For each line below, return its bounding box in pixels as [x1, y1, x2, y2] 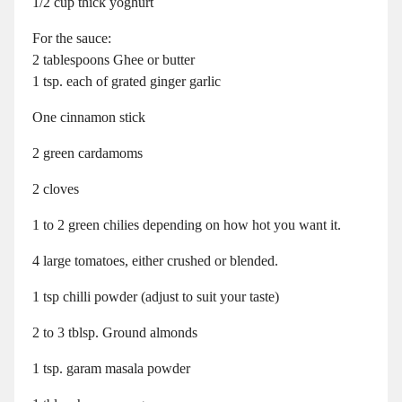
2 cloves [32, 181, 79, 197]
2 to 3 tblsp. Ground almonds [32, 325, 197, 341]
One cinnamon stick [32, 109, 145, 126]
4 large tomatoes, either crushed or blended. [32, 253, 278, 269]
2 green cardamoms [32, 145, 143, 162]
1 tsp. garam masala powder [32, 361, 190, 377]
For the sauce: [32, 31, 111, 47]
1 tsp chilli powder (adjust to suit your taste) [32, 289, 279, 305]
